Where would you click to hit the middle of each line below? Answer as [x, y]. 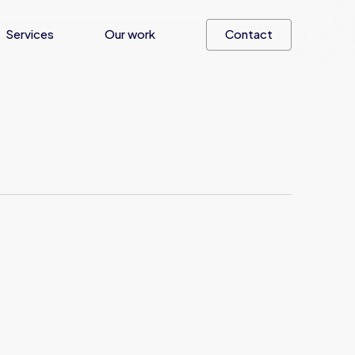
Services [30, 33]
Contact [249, 33]
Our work [130, 33]
